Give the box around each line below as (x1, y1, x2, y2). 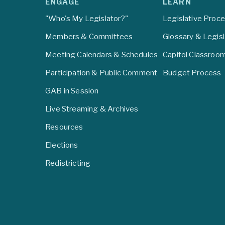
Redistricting (45, 158, 91, 168)
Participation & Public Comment (45, 68, 158, 78)
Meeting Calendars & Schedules (45, 50, 158, 60)
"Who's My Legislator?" (45, 14, 128, 24)
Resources (45, 122, 83, 132)
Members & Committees (45, 32, 133, 42)
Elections (45, 140, 78, 150)
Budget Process (163, 68, 221, 78)
